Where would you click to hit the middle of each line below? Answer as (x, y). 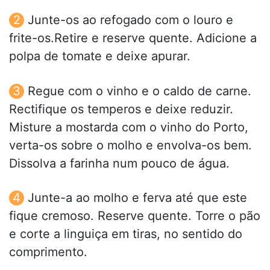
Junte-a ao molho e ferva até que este (137, 197)
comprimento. (48, 252)
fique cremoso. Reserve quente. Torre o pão (135, 215)
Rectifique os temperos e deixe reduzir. (121, 109)
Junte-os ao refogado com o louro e (130, 20)
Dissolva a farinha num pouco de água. (119, 163)
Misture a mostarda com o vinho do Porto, (129, 127)
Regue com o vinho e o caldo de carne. (140, 91)
